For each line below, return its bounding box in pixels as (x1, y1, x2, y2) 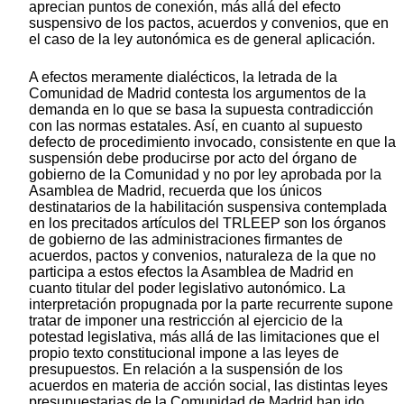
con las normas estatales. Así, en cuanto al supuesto (29, 117, 363, 133)
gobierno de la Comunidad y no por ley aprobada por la (29, 166, 381, 182)
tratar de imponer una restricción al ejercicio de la (29, 312, 343, 328)
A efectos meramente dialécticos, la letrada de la (29, 69, 337, 85)
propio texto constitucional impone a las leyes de (29, 344, 339, 361)
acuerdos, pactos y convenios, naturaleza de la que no (29, 247, 376, 263)
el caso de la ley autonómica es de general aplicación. (29, 31, 375, 47)
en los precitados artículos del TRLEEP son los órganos (29, 215, 386, 231)
